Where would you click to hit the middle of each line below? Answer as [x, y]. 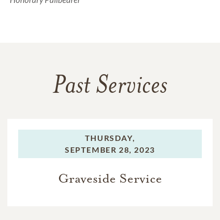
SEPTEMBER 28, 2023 [110, 150]
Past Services [110, 87]
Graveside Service [110, 179]
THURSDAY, [110, 138]
